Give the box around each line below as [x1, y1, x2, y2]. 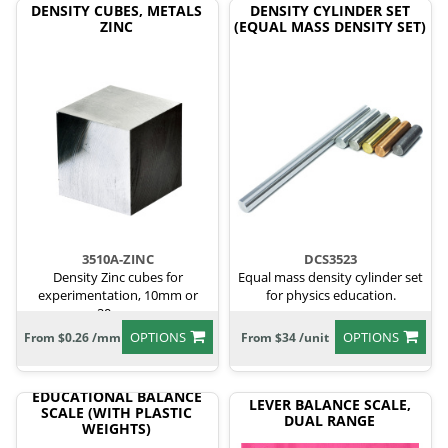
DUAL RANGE [284, 411, 375, 431]
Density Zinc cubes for [52, 268, 183, 287]
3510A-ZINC [81, 250, 154, 269]
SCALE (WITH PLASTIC [41, 403, 192, 423]
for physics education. [265, 286, 396, 305]
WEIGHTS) [82, 419, 151, 439]
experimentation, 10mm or [37, 286, 198, 305]
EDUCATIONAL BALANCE [31, 387, 202, 407]
